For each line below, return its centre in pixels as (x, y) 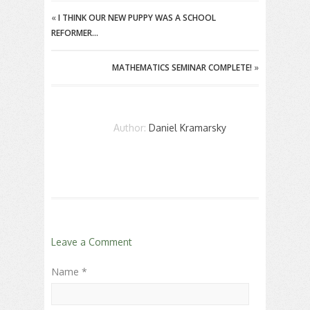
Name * (69, 272)
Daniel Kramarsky (188, 128)
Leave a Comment (92, 242)
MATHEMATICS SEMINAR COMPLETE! (182, 68)
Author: (131, 128)
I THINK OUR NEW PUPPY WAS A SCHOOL (137, 18)
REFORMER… (75, 33)
